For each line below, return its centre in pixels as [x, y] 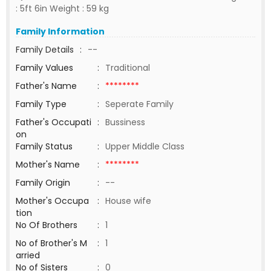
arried [28, 255]
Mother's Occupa [52, 201]
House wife [131, 201]
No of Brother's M [51, 243]
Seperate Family [139, 104]
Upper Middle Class [145, 146]
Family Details [45, 50]
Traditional [128, 68]
